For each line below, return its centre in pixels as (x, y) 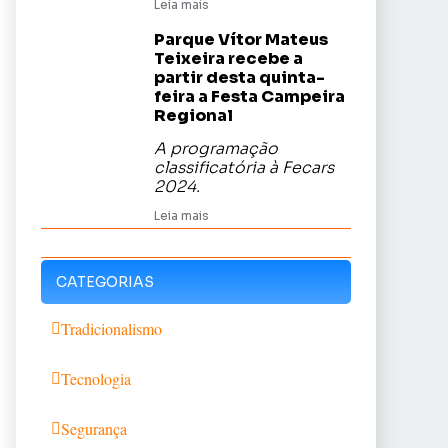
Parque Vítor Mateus (241, 39)
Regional (193, 115)
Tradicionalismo (111, 328)
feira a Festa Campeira (249, 96)
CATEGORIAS (105, 282)
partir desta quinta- (239, 77)
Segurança (94, 428)
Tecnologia (96, 378)
